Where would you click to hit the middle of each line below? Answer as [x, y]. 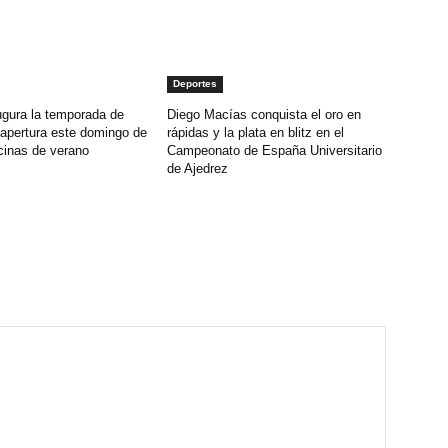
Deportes [195, 84]
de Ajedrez [198, 169]
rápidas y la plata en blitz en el [256, 133]
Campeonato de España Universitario [275, 151]
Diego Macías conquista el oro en [264, 115]
